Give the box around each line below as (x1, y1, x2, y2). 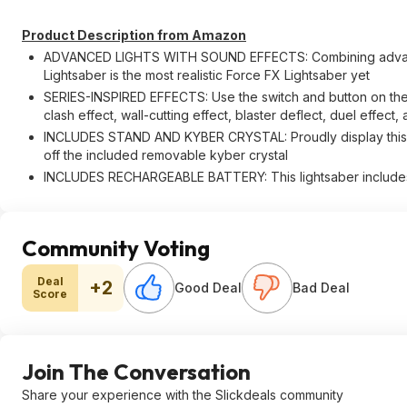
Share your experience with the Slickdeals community (22, 387, 343, 402)
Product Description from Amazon (22, 27, 246, 43)
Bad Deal (293, 280, 350, 295)
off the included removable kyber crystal (44, 147, 288, 163)
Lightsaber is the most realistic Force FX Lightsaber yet (44, 67, 370, 83)
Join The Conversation (22, 358, 251, 385)
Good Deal (174, 280, 242, 295)
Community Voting (22, 234, 210, 262)
